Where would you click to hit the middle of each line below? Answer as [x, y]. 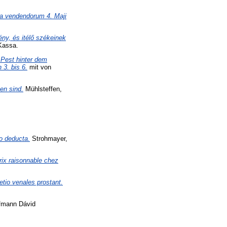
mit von [39, 67]
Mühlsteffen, [43, 89]
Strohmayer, [49, 139]
